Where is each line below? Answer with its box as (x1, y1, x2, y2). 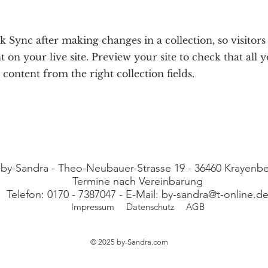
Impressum (71, 201, 114, 212)
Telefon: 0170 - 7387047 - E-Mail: (7, 188, 162, 201)
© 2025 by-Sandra (90, 237, 151, 246)
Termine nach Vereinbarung (72, 175, 203, 188)
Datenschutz (126, 201, 174, 212)
